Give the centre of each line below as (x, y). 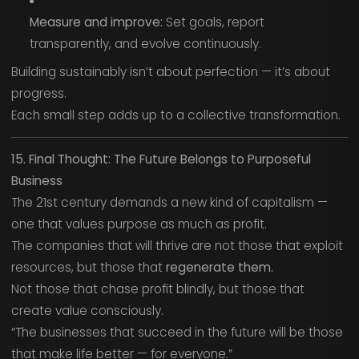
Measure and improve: (96, 22)
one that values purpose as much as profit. (139, 224)
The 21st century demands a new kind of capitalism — (169, 203)
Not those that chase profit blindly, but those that (157, 289)
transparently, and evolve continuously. (145, 44)
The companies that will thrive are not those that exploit (177, 246)
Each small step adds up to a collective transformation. (175, 115)
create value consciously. (87, 311)
